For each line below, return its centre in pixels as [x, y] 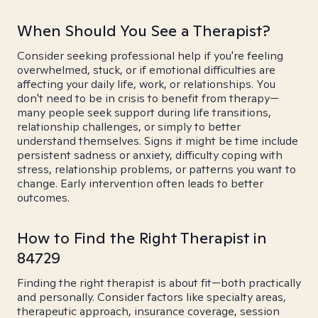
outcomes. [43, 198]
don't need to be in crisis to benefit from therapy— [148, 98]
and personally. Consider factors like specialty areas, [152, 297]
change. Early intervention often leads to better [140, 183]
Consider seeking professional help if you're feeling [150, 56]
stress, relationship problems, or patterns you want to [157, 169]
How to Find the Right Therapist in [142, 238]
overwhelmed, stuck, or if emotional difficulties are [146, 70]
